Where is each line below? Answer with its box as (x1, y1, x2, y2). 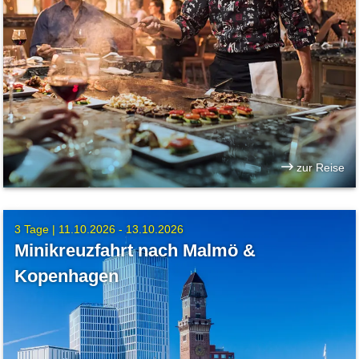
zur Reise (292, 160, 345, 174)
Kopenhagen (14, 266, 119, 287)
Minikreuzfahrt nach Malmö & (14, 240, 256, 261)
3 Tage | (14, 223, 59, 236)
